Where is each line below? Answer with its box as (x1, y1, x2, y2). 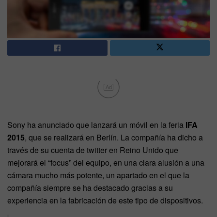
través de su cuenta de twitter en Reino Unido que (7, 144, 178, 156)
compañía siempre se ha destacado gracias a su (7, 182, 173, 194)
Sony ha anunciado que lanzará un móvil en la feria (7, 119, 186, 131)
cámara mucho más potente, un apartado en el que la (7, 170, 189, 181)
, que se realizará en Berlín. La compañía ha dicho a (25, 132, 203, 143)
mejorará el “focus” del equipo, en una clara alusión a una (7, 157, 204, 169)
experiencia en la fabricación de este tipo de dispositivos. (7, 195, 203, 206)
